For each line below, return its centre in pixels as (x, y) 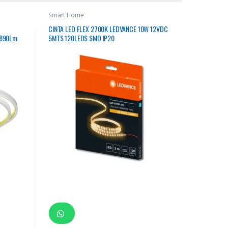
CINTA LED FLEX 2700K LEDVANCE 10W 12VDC (108, 29)
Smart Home (66, 15)
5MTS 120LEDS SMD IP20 (81, 38)
